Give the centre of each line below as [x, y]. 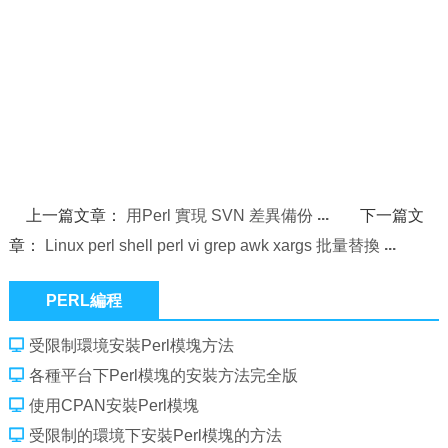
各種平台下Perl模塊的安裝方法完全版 [163, 375]
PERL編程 [84, 300]
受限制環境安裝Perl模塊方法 [131, 345]
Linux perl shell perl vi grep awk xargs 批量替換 [212, 245]
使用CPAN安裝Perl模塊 [113, 405]
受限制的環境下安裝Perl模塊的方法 [155, 435]
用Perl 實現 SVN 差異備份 [220, 215]
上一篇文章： [76, 215]
